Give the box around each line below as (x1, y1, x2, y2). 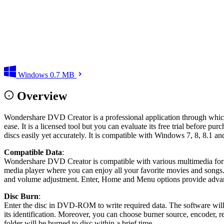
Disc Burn (4, 191, 38, 200)
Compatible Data (4, 147, 62, 156)
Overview (17, 89, 67, 102)
